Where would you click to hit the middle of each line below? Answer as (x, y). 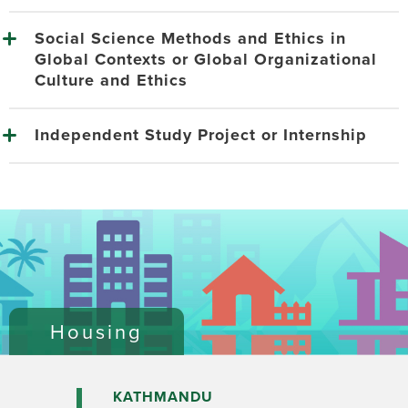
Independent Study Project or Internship (200, 135)
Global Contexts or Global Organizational (205, 60)
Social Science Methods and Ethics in (190, 39)
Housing (97, 331)
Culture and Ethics (111, 81)
